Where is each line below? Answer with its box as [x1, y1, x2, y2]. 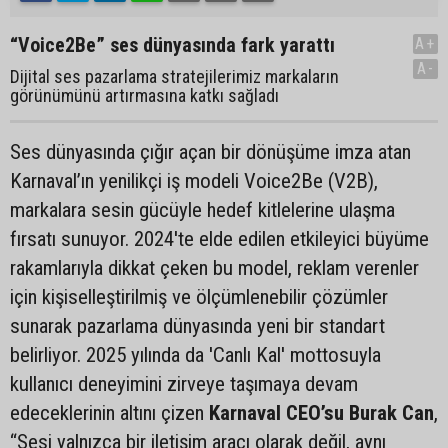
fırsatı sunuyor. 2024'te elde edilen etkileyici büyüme [10, 227, 429, 251]
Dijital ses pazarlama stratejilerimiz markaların [10, 66, 339, 87]
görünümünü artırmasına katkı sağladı [10, 85, 279, 106]
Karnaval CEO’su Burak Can [209, 401, 434, 425]
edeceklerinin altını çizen [10, 401, 209, 425]
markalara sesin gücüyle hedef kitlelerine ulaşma [10, 198, 395, 222]
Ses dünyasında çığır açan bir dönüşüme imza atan [10, 140, 411, 164]
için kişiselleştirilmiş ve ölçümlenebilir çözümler [10, 285, 388, 309]
